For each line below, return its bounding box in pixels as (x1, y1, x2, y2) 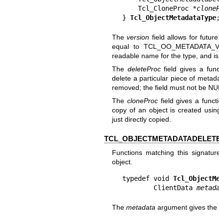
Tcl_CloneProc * (137, 4, 197, 12)
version (127, 33, 150, 41)
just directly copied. (111, 115, 171, 124)
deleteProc (127, 65, 161, 73)
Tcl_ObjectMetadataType (130, 13, 216, 22)
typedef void (122, 175, 173, 183)
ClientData (153, 184, 197, 192)
